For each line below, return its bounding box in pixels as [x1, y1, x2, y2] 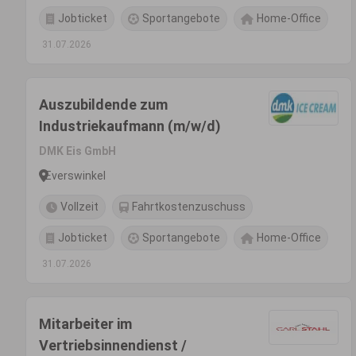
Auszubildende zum [39, 96, 168, 113]
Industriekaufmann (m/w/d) [39, 118, 221, 134]
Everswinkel [45, 168, 106, 182]
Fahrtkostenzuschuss [132, 200, 246, 213]
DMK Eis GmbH [39, 145, 116, 157]
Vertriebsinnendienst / [39, 337, 187, 354]
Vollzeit [60, 200, 99, 213]
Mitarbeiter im [39, 315, 132, 332]
